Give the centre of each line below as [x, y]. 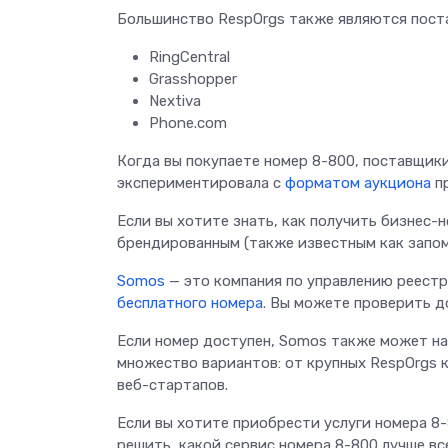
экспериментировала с [201, 182]
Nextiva [175, 100]
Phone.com [188, 122]
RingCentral [189, 56]
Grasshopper [193, 78]
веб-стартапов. [172, 384]
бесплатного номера [190, 302]
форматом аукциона [358, 182]
